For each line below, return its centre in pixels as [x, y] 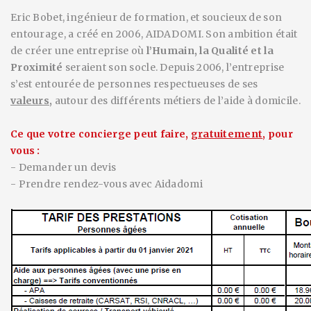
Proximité [37, 67]
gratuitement [227, 134]
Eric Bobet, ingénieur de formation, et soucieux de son [146, 17]
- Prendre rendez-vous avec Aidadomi [107, 184]
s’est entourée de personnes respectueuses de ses [134, 84]
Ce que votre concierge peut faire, [101, 134]
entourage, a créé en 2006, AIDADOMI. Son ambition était [154, 34]
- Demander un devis [64, 167]
